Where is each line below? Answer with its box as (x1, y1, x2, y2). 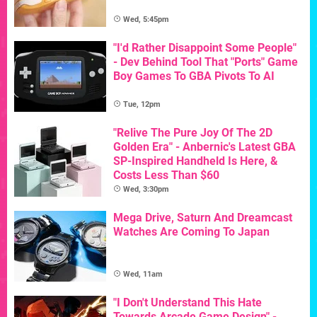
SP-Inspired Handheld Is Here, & (113, 154, 278, 168)
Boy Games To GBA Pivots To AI (113, 69, 275, 83)
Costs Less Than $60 (113, 168, 219, 182)
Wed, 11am (123, 269, 163, 279)
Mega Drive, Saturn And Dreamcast (113, 210, 292, 224)
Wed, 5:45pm (123, 14, 169, 24)
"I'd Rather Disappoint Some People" (113, 40, 296, 54)
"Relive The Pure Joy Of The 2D (113, 125, 272, 139)
